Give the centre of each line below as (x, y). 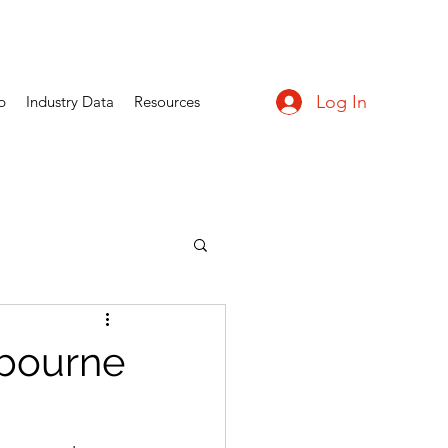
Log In (342, 101)
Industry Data (70, 101)
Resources (167, 101)
